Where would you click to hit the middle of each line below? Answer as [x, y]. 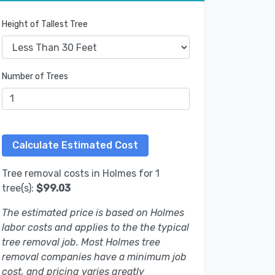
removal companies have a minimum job [94, 257]
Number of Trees [35, 77]
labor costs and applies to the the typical [95, 228]
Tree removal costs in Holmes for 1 [81, 174]
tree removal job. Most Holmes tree [81, 242]
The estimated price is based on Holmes [93, 213]
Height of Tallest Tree [45, 25]
